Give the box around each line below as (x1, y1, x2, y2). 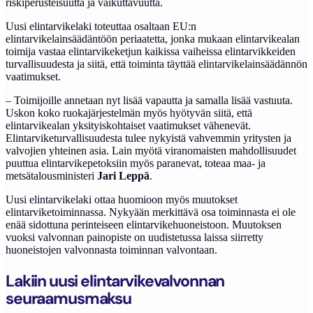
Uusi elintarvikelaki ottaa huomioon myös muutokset (6, 194, 238, 205)
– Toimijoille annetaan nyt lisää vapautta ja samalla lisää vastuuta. (6, 94, 293, 106)
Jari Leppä (97, 170, 150, 182)
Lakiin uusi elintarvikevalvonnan (6, 270, 225, 291)
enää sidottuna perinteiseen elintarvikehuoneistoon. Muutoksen (6, 219, 282, 231)
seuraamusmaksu (6, 288, 131, 309)
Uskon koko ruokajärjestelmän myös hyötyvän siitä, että (6, 107, 252, 119)
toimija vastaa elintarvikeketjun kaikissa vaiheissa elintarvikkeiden (6, 45, 296, 57)
